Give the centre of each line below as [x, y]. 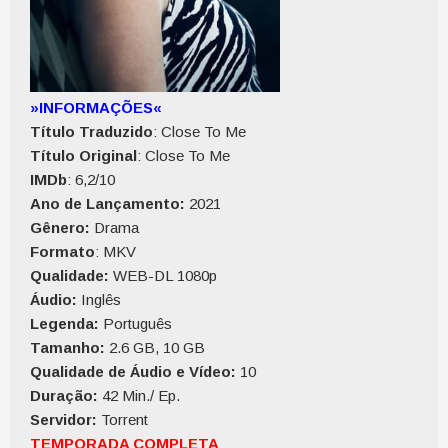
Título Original [83, 155]
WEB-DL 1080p [165, 275]
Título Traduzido [91, 131]
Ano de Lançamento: [107, 203]
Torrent [122, 419]
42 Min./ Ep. [139, 395]
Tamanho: [67, 347]
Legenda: [64, 323]
